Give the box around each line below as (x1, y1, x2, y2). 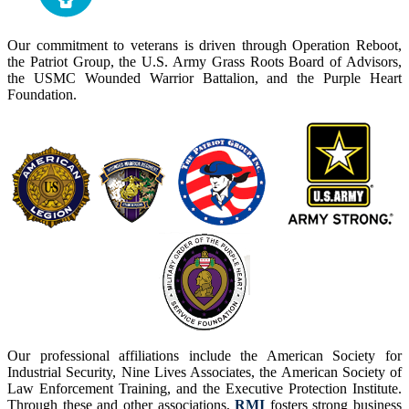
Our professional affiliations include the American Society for (7, 348, 402, 364)
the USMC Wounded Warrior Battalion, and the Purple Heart (7, 69, 402, 86)
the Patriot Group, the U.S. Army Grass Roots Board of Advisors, (7, 53, 402, 69)
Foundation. (7, 86, 77, 102)
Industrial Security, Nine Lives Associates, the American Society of (7, 364, 402, 381)
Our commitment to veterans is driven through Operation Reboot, (7, 37, 402, 53)
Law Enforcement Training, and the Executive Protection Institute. (7, 381, 402, 397)
